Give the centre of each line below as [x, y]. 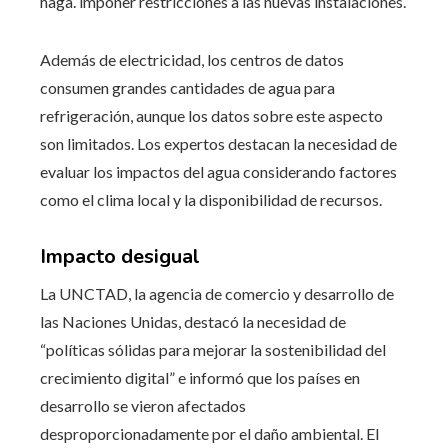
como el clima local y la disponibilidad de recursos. [211, 199]
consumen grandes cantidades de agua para [187, 87]
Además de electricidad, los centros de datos [192, 59]
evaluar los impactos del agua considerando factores [218, 171]
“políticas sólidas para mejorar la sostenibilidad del [213, 349]
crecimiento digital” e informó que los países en [200, 377]
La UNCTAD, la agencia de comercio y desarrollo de [217, 293]
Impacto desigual [120, 256]
